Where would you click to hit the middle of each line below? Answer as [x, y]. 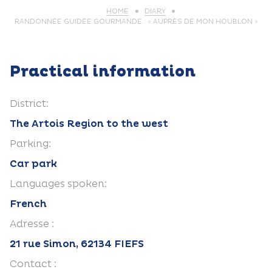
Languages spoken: [58, 184]
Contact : [33, 264]
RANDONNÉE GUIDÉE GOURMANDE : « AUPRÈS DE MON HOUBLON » [136, 22]
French [28, 204]
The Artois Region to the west [89, 124]
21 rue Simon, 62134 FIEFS [77, 244]
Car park [33, 164]
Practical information [103, 72]
